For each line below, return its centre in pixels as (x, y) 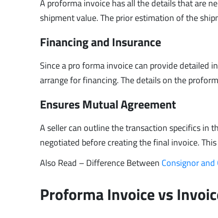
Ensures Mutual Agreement (108, 104)
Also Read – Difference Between (101, 163)
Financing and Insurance (101, 42)
